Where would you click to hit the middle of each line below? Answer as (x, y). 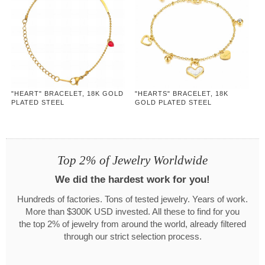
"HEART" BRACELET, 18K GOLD (67, 93)
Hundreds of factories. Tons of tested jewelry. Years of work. (132, 200)
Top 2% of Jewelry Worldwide (132, 161)
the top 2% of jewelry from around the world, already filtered (132, 224)
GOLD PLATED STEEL (174, 102)
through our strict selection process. (132, 237)
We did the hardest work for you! (132, 180)
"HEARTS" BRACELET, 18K (182, 93)
